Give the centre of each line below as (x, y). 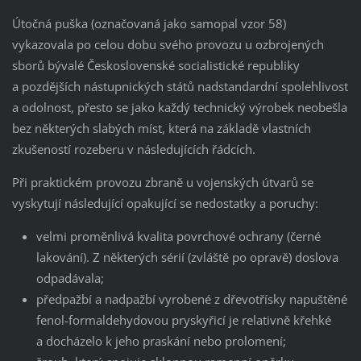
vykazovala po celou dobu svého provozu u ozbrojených (168, 44)
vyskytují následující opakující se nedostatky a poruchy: (165, 203)
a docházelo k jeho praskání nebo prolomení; (161, 340)
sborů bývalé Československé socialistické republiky (156, 65)
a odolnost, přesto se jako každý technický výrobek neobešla (179, 107)
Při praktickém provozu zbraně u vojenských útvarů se (162, 182)
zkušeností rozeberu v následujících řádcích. (133, 149)
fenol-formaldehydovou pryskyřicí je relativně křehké (183, 320)
